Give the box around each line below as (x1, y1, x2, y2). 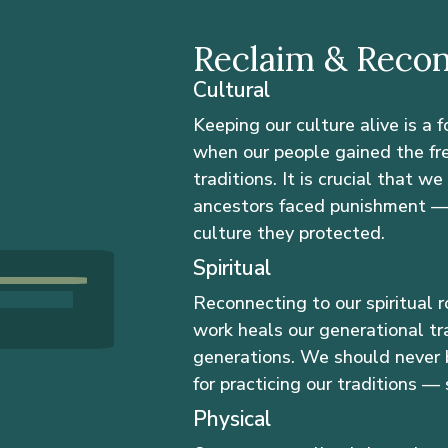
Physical (193, 405, 272, 434)
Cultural (193, 76, 271, 105)
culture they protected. (193, 221, 386, 246)
